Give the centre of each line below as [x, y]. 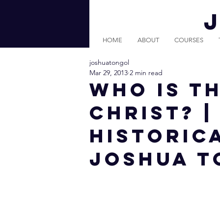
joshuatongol [109, 62]
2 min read [146, 73]
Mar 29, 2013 [109, 73]
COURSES [189, 40]
